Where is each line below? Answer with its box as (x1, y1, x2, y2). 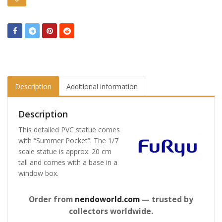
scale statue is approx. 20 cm (18, 146, 111, 156)
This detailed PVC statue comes (18, 124, 120, 134)
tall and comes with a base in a (18, 157, 117, 167)
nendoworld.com (75, 194, 140, 205)
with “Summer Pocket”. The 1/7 (18, 135, 118, 145)
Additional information (66, 81, 138, 91)
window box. (18, 168, 58, 178)
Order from (29, 194, 75, 205)
